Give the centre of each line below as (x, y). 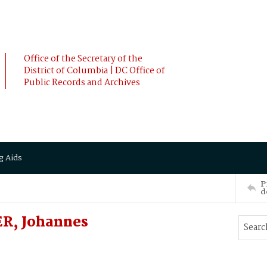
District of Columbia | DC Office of (94, 71)
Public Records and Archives (82, 83)
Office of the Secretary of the (83, 59)
